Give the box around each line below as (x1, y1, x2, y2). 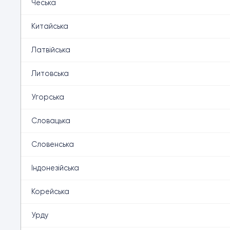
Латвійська (31, 46, 70, 54)
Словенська (31, 140, 74, 148)
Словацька (31, 117, 70, 125)
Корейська (31, 187, 69, 196)
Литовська (31, 69, 69, 78)
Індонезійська (31, 164, 79, 172)
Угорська (31, 93, 64, 101)
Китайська (31, 22, 68, 30)
